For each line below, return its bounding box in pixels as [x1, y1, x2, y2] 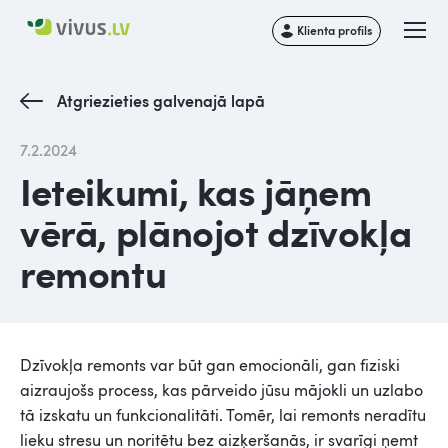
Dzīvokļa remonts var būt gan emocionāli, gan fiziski [20, 354, 400, 376]
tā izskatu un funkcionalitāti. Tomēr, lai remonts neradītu [20, 404, 426, 426]
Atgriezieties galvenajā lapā [57, 89, 265, 112]
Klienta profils [297, 22, 373, 38]
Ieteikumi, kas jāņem [20, 163, 372, 217]
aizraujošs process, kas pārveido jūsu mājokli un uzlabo [20, 379, 423, 401]
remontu [20, 245, 167, 299]
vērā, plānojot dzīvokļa [20, 204, 412, 258]
